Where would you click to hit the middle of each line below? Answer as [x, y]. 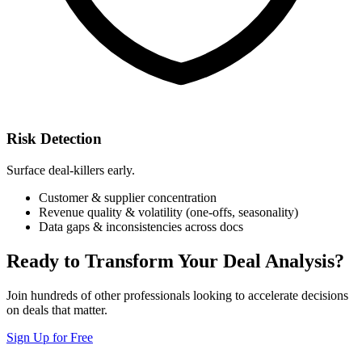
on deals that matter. [57, 309]
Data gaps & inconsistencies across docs [141, 226]
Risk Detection [54, 139]
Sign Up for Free [50, 337]
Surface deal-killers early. [71, 170]
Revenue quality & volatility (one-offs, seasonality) [168, 212]
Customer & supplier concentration [128, 197]
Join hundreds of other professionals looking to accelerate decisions [177, 295]
